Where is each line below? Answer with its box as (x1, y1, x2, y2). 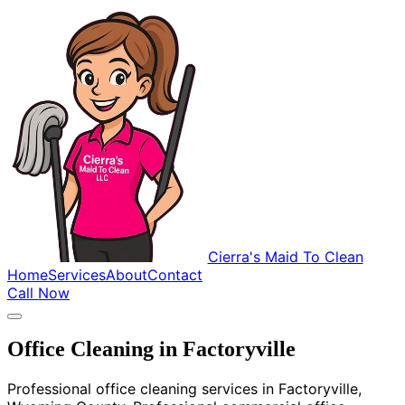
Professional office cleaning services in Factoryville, (7, 380, 362, 399)
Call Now (7, 283, 70, 302)
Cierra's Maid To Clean (207, 247, 363, 266)
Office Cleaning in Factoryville (7, 337, 296, 362)
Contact (147, 265, 202, 284)
